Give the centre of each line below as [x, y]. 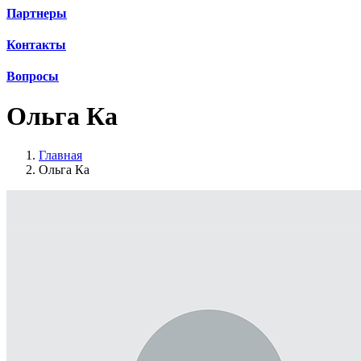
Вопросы [33, 77]
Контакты [36, 44]
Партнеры [37, 13]
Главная [60, 156]
